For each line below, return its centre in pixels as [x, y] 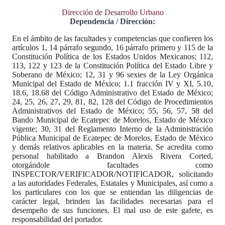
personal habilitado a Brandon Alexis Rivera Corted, [113, 156]
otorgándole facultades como [113, 165]
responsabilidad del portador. [58, 219]
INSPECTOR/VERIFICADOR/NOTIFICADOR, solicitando [113, 174]
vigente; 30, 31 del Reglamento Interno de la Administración [113, 129]
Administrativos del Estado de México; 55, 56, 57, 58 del [113, 111]
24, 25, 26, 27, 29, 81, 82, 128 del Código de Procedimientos [113, 102]
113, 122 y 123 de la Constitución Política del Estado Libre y [113, 66]
